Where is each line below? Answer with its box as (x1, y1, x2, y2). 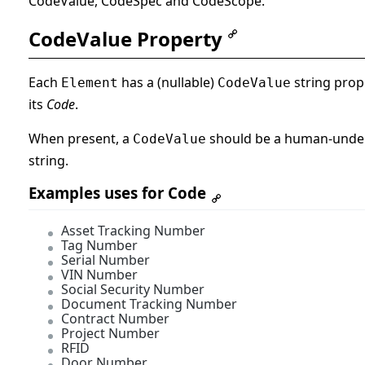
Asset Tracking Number (61, 222, 205, 240)
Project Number (61, 324, 160, 343)
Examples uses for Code (29, 182, 206, 204)
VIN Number (61, 266, 138, 284)
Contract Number (61, 310, 169, 328)
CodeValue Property (29, 25, 222, 53)
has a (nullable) (118, 73, 218, 92)
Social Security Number (61, 280, 204, 299)
